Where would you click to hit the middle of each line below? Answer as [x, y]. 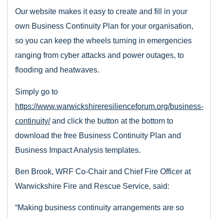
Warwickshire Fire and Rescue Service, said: [92, 186]
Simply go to [36, 91]
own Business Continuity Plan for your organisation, [104, 26]
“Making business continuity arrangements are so [100, 208]
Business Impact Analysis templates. [78, 150]
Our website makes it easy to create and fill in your [101, 12]
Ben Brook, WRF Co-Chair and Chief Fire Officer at [103, 171]
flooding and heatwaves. [57, 70]
